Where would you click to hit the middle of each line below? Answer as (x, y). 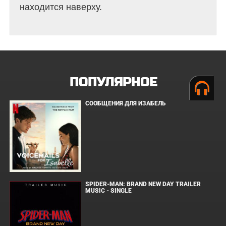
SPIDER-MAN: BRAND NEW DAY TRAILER (143, 184)
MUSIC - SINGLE (109, 190)
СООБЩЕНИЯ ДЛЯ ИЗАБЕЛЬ (126, 103)
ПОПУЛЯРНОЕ (113, 82)
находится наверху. (61, 7)
